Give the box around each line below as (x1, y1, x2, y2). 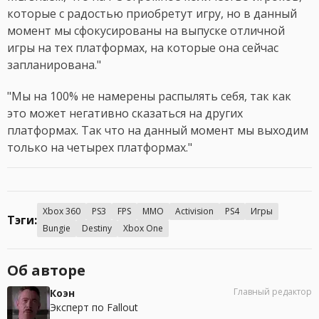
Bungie (43, 222, 70, 235)
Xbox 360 (43, 205, 80, 218)
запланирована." (7, 57, 101, 73)
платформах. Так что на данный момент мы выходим (7, 122, 308, 139)
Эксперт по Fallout (50, 300, 138, 315)
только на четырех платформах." (7, 140, 192, 156)
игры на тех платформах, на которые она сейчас (7, 40, 278, 56)
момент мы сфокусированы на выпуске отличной (7, 23, 285, 39)
